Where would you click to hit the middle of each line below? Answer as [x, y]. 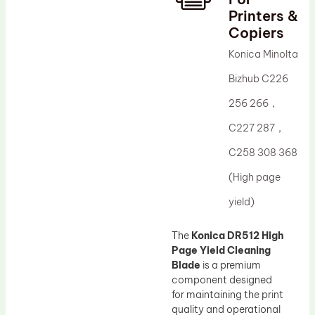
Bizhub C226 [259, 78]
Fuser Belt [59, 37]
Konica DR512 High [238, 235]
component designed [222, 279]
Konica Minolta [264, 54]
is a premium [231, 265]
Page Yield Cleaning [221, 250]
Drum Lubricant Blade [87, 14]
